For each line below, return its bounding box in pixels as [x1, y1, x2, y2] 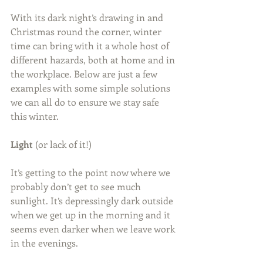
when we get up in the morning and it [11, 208, 173, 221]
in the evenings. [11, 237, 78, 249]
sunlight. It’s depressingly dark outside [11, 194, 176, 207]
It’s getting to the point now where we [11, 166, 173, 179]
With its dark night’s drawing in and [11, 11, 166, 24]
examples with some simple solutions [11, 82, 173, 95]
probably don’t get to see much [11, 180, 143, 193]
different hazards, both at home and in [11, 53, 177, 66]
